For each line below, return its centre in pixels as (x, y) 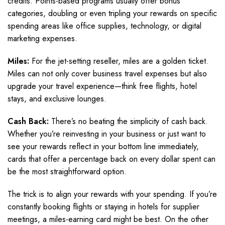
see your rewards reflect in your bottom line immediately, (103, 146)
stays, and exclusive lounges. (57, 99)
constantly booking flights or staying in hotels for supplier (103, 207)
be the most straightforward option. (67, 172)
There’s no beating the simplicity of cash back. (128, 121)
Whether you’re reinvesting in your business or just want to (107, 134)
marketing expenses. (42, 38)
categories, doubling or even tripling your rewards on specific (112, 13)
